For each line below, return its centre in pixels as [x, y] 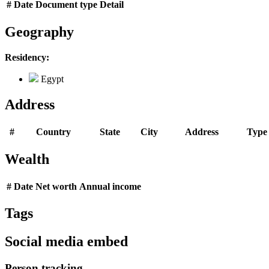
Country [53, 131]
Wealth [27, 159]
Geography [39, 32]
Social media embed [66, 242]
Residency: [27, 57]
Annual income [110, 186]
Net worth [56, 186]
